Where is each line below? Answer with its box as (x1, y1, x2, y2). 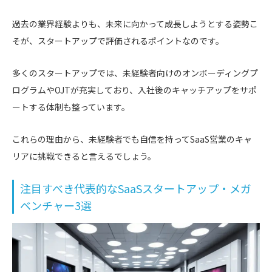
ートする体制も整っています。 (12, 100, 130, 113)
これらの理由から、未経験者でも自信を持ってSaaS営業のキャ (12, 132, 252, 145)
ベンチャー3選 (20, 197, 92, 213)
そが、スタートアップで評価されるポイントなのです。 (12, 34, 224, 47)
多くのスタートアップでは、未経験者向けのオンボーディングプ (12, 66, 258, 79)
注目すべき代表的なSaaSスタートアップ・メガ (20, 180, 251, 196)
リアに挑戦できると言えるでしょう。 (12, 149, 156, 162)
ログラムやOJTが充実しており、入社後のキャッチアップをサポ (12, 83, 257, 96)
